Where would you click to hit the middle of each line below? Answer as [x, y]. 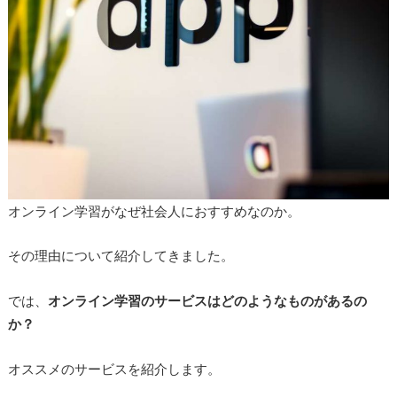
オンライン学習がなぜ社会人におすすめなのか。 [154, 210]
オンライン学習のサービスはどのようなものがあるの [207, 300]
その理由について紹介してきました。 [121, 256]
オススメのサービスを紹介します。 [114, 368]
